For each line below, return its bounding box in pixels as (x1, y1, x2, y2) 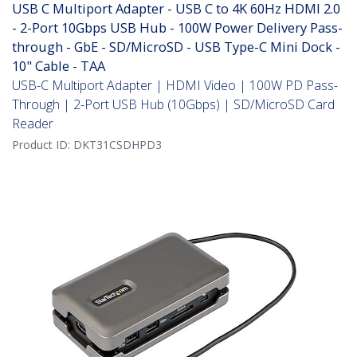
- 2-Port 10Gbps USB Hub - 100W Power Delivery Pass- (12, 18, 343, 37)
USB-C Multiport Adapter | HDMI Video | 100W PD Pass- (12, 76, 338, 95)
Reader (12, 115, 53, 133)
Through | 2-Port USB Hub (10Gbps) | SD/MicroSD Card (12, 96, 335, 114)
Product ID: (12, 137, 73, 153)
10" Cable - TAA (12, 57, 105, 76)
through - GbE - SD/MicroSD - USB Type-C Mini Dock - (12, 37, 340, 57)
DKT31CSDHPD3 (73, 137, 162, 153)
